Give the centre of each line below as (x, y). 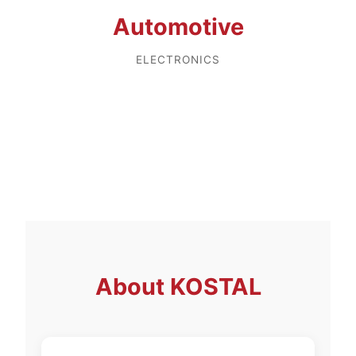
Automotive (178, 26)
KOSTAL (215, 286)
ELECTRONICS (178, 59)
